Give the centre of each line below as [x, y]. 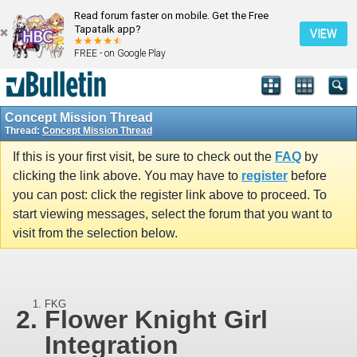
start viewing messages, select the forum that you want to [173, 214]
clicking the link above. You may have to [127, 175]
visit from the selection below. [95, 233]
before [307, 175]
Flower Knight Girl [156, 320]
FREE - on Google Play [120, 53]
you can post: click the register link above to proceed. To [170, 194]
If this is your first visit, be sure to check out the [144, 156]
